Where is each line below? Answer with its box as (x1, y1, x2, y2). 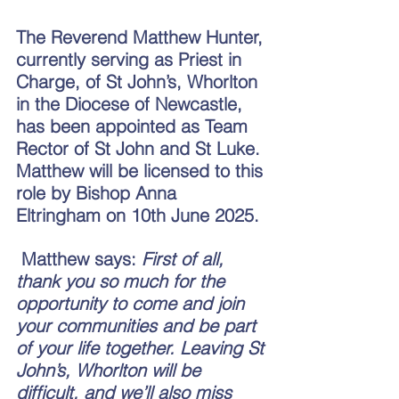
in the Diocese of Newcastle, (16, 92, 248, 115)
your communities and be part (16, 313, 261, 337)
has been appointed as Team (16, 114, 253, 137)
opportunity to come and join (16, 291, 249, 314)
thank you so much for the (16, 269, 230, 292)
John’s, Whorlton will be (16, 358, 206, 381)
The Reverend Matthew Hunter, (16, 25, 268, 48)
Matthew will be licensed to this (16, 159, 268, 182)
